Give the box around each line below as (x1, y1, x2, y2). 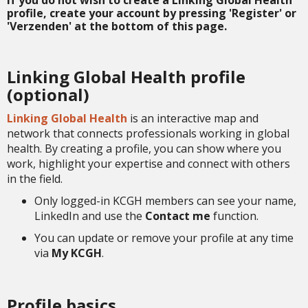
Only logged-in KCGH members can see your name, (34, 193, 296, 209)
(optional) (7, 83, 89, 107)
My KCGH (52, 245, 102, 261)
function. (210, 208, 258, 224)
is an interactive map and (127, 111, 258, 126)
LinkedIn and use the (34, 208, 145, 224)
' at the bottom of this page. (69, 19, 227, 34)
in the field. (7, 171, 63, 187)
